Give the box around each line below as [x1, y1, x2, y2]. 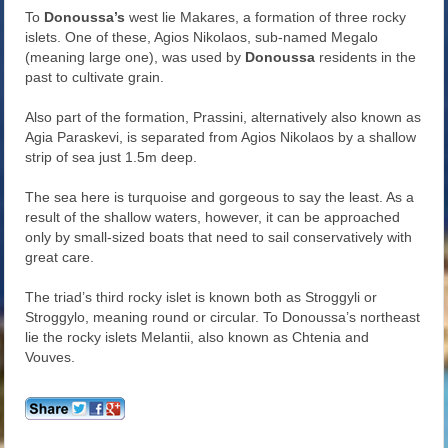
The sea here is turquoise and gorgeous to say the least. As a [25, 189, 415, 206]
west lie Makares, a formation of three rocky [125, 9, 407, 26]
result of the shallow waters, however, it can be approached [25, 209, 401, 226]
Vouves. [25, 349, 76, 366]
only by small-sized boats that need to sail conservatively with [25, 229, 413, 246]
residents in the [319, 49, 417, 66]
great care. [25, 249, 95, 266]
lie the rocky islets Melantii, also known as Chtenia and [25, 329, 370, 346]
